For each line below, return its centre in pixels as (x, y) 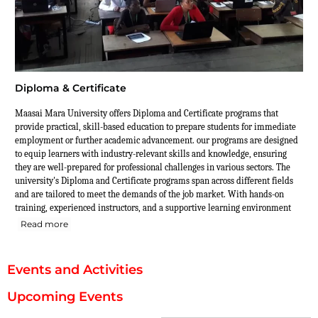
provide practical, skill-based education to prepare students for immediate (155, 127)
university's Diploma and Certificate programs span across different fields (154, 181)
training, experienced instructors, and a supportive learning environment (153, 208)
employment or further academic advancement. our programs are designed (157, 141)
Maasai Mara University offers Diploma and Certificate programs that (147, 114)
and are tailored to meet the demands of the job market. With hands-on (149, 194)
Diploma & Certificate (71, 88)
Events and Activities (75, 270)
